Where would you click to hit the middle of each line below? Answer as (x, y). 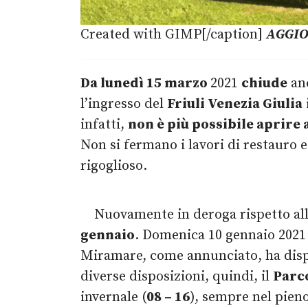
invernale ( (113, 298)
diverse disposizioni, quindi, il (177, 277)
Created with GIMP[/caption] (173, 35)
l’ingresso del (124, 104)
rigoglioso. (114, 166)
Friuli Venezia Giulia (235, 104)
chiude (264, 84)
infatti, (104, 125)
